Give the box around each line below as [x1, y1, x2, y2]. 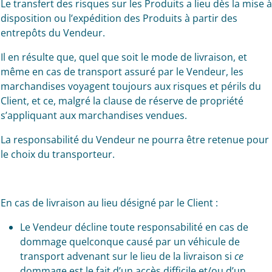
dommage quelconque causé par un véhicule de [19, 235, 240, 248]
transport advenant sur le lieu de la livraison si [19, 250, 234, 263]
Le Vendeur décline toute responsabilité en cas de [19, 220, 248, 234]
